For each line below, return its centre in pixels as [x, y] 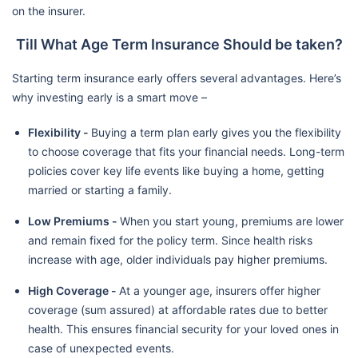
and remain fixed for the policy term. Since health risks [170, 240]
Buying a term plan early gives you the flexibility [216, 132]
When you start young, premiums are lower [232, 221]
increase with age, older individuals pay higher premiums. [178, 259]
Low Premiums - [74, 221]
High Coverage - [74, 290]
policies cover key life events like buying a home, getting [176, 170]
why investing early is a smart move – [109, 97]
